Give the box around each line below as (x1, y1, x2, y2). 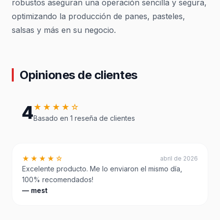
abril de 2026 (160, 154, 198, 162)
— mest (22, 186, 48, 194)
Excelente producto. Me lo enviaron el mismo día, (22, 165, 182, 173)
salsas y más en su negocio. (12, 25, 116, 35)
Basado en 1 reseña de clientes (33, 114, 135, 122)
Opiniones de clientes (20, 68, 137, 82)
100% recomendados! (22, 175, 93, 184)
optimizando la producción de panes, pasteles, (12, 11, 185, 21)
